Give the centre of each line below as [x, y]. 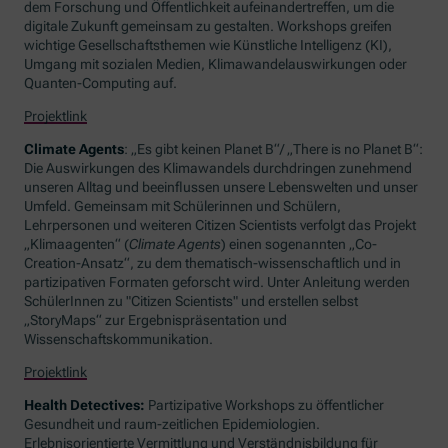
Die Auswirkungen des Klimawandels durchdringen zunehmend [218, 167]
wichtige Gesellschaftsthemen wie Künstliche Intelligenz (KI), [208, 44]
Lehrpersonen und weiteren [110, 224]
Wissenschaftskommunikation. [119, 338]
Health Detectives [82, 404]
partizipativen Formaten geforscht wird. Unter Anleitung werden [217, 281]
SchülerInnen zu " [78, 300]
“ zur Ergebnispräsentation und [192, 319]
